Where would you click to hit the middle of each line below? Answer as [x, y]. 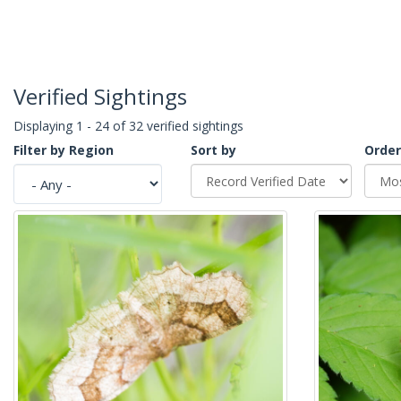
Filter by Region [64, 150]
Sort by [213, 150]
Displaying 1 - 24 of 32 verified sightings [128, 126]
